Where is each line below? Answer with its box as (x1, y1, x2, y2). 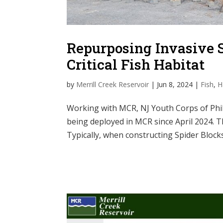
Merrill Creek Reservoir (76, 80, 149, 90)
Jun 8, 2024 (157, 80, 193, 90)
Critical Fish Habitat (67, 55, 205, 74)
